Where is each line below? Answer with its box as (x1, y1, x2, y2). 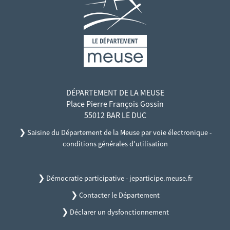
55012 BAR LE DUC (84, 110, 146, 121)
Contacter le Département (79, 190, 160, 200)
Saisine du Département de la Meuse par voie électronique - (27, 128, 212, 138)
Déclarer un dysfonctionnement (69, 207, 169, 217)
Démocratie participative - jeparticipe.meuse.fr (46, 173, 193, 183)
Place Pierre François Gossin (66, 99, 164, 109)
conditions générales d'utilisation (62, 139, 168, 149)
